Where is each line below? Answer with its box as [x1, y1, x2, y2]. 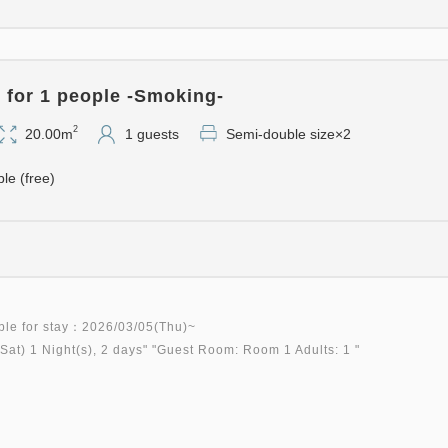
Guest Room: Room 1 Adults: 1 [157, 343, 351, 357]
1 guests [125, 126, 179, 142]
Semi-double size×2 [226, 126, 351, 142]
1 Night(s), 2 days [30, 343, 143, 357]
